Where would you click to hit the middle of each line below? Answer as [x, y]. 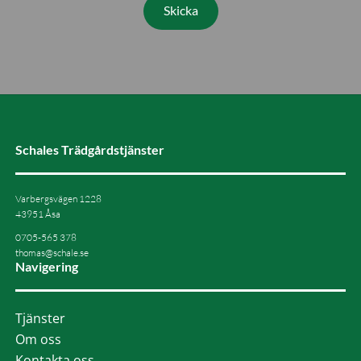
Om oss [38, 339]
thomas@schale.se [52, 252]
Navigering [46, 266]
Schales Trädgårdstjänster [89, 149]
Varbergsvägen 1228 [58, 198]
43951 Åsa [37, 214]
